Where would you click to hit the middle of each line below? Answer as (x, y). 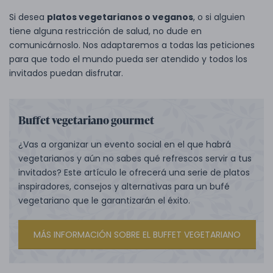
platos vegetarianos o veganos (120, 17)
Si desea (28, 17)
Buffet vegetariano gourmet (86, 119)
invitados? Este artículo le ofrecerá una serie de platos (134, 172)
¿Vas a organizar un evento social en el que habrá (125, 144)
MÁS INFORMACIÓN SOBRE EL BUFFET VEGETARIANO (137, 234)
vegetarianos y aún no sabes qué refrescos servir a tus (135, 158)
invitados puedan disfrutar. (66, 73)
